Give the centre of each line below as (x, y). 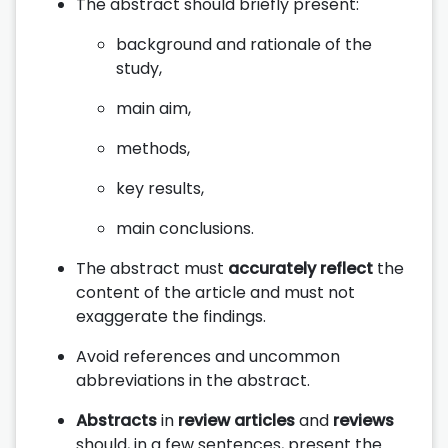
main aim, (153, 108)
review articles (236, 420)
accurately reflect (300, 268)
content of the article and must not (215, 292)
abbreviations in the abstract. (193, 380)
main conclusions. (185, 228)
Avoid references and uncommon (208, 356)
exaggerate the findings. (171, 316)
